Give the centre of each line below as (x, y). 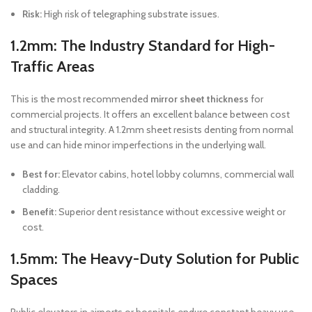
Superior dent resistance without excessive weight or (171, 212)
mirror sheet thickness (200, 99)
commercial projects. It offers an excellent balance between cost (150, 114)
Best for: (41, 174)
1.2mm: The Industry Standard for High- (143, 46)
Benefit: (39, 212)
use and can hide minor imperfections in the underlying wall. (138, 145)
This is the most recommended (80, 99)
